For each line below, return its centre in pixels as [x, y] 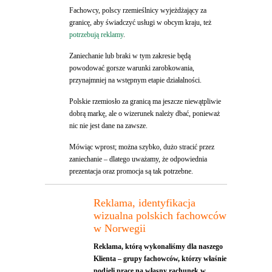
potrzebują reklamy [96, 35]
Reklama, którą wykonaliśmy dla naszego [158, 247]
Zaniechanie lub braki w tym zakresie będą [130, 56]
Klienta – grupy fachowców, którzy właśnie [160, 259]
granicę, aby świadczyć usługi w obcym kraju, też [140, 23]
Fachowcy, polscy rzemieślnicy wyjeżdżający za [138, 11]
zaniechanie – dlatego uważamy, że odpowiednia [138, 159]
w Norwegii [120, 229]
